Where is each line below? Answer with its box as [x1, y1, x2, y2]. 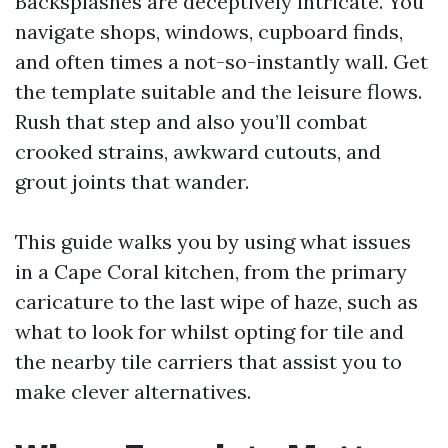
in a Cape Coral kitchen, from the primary [15, 259, 407, 284]
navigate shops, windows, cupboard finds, [15, 19, 403, 44]
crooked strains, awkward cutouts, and [15, 139, 381, 164]
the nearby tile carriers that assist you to [15, 349, 402, 374]
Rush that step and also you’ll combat [15, 109, 367, 134]
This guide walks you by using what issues [15, 229, 411, 254]
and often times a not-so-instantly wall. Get [15, 49, 428, 74]
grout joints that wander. [15, 169, 249, 194]
